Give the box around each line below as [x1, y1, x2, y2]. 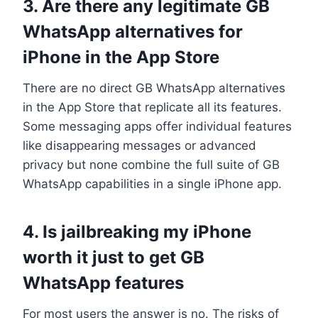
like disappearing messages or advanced [23, 138, 256, 153]
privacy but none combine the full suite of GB [23, 157, 280, 172]
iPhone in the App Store [23, 46, 219, 67]
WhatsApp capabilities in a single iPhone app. [23, 176, 282, 191]
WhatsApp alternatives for [23, 21, 243, 42]
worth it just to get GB [23, 246, 204, 268]
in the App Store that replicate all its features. [23, 99, 282, 114]
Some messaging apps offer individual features [23, 119, 292, 133]
